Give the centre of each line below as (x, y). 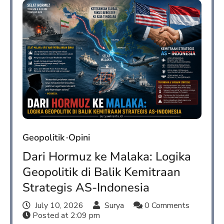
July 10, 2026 (59, 205)
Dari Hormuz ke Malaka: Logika (107, 156)
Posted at (50, 215)
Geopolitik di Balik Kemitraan (101, 172)
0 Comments (166, 205)
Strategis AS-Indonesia (86, 187)
